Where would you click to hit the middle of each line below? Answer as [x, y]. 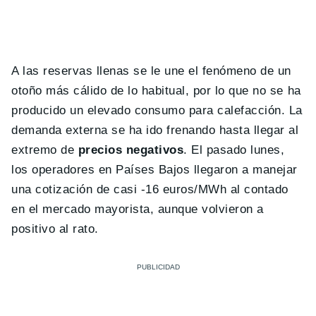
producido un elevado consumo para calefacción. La [157, 110]
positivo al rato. [55, 229]
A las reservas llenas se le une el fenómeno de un [151, 71]
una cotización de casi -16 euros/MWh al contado [150, 189]
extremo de [45, 150]
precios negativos [131, 150]
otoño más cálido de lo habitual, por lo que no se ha [156, 90]
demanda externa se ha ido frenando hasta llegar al [155, 130]
